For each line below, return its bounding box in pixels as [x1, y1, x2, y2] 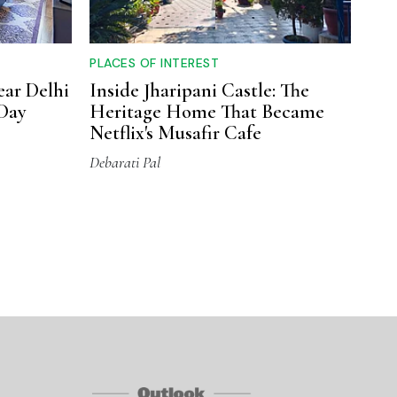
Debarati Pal [90, 152, 160, 173]
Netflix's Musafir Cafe [90, 121, 261, 145]
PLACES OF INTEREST [90, 55, 219, 72]
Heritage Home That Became [90, 100, 324, 124]
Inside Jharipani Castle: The [90, 79, 309, 103]
